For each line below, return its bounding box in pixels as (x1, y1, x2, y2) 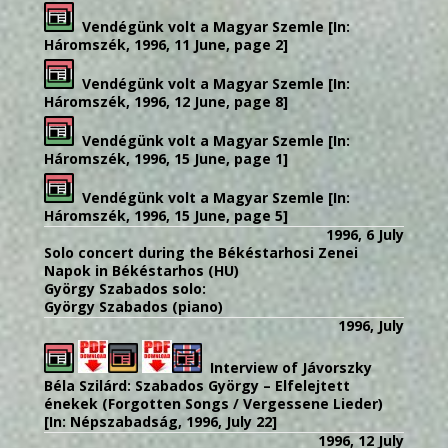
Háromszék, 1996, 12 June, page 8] (44, 91, 288, 111)
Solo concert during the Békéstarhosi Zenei (44, 242, 358, 262)
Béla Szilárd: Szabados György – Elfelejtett (44, 375, 350, 395)
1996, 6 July (326, 224, 404, 244)
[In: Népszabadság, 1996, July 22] (44, 411, 281, 431)
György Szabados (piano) (44, 296, 223, 316)
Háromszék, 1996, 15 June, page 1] (44, 148, 288, 168)
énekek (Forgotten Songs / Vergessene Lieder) (44, 393, 383, 413)
